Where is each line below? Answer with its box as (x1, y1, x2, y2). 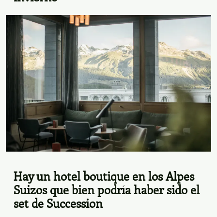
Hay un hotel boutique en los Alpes (14, 168, 194, 184)
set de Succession (14, 195, 103, 211)
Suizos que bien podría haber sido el (14, 182, 200, 198)
